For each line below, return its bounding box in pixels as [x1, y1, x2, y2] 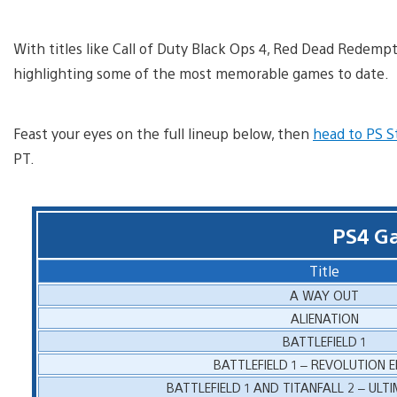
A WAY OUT [290, 285, 360, 303]
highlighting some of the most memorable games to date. [13, 63, 389, 82]
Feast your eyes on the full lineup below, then [13, 123, 313, 143]
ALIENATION [290, 308, 359, 326]
